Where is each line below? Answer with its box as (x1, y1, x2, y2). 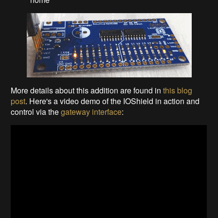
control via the (11, 106, 61, 117)
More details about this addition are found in (11, 84, 163, 96)
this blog (163, 84, 193, 96)
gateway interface (61, 106, 122, 117)
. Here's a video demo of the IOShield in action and (25, 95, 200, 107)
